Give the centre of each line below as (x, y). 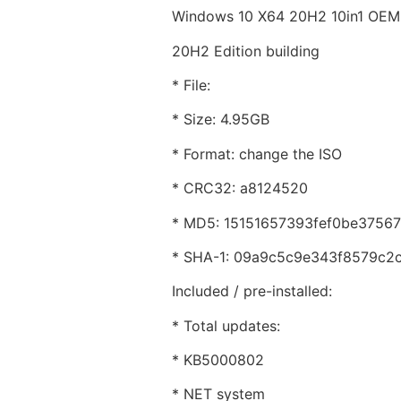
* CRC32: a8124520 (240, 188)
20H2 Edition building (246, 51)
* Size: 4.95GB (221, 119)
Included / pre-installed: (252, 291)
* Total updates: (226, 325)
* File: (191, 85)
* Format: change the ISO (257, 154)
